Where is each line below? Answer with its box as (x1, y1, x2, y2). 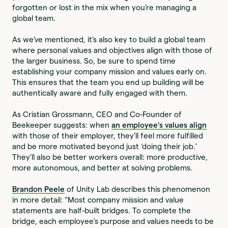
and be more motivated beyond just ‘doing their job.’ (12, 141, 197, 151)
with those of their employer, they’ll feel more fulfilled (12, 131, 204, 140)
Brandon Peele (12, 184, 65, 193)
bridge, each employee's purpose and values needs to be (12, 216, 214, 225)
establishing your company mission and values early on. (12, 67, 207, 76)
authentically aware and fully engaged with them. (12, 88, 188, 97)
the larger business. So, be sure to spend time (12, 56, 176, 65)
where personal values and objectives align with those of (12, 45, 213, 54)
